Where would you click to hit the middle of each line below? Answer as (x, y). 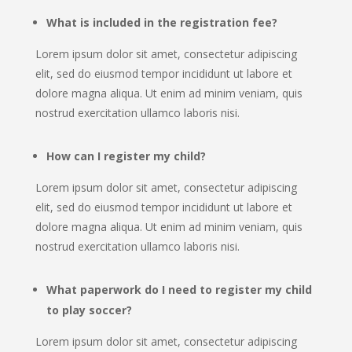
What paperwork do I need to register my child (179, 290)
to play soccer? (89, 310)
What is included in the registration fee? (161, 22)
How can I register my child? (126, 156)
